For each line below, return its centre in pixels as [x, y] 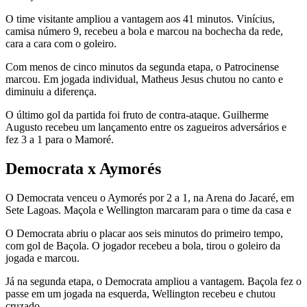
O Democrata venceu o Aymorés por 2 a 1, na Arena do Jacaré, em [150, 197]
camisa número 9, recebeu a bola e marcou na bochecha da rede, [144, 32]
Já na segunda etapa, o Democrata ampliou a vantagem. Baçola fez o [153, 281]
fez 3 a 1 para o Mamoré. [60, 140]
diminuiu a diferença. [51, 92]
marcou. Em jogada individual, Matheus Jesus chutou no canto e [144, 79]
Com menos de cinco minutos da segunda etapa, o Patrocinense [142, 67]
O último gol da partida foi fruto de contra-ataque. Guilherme [137, 115]
